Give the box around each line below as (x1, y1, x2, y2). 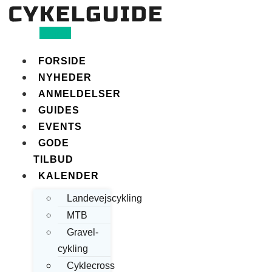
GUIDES (38, 105, 80, 116)
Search (39, 27, 72, 39)
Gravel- (67, 227, 98, 238)
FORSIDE (38, 56, 86, 67)
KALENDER (38, 171, 99, 182)
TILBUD (33, 154, 73, 165)
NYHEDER (38, 72, 92, 83)
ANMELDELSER (38, 89, 121, 100)
